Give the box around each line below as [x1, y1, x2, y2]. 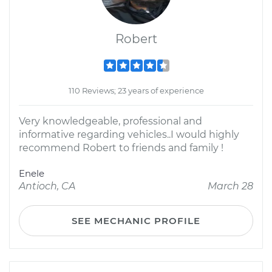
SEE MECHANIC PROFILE [72, 215, 200, 226]
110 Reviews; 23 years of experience [68, 86, 204, 95]
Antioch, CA [19, 180, 75, 192]
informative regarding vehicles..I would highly [19, 129, 239, 140]
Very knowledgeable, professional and [19, 115, 202, 127]
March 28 [208, 180, 253, 192]
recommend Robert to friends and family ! [19, 142, 223, 154]
